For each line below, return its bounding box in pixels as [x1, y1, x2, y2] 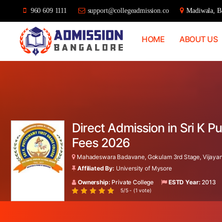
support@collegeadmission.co [87, 7, 169, 14]
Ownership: [78, 178, 111, 186]
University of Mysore [115, 164, 172, 172]
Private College [110, 178, 154, 186]
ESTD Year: [168, 178, 201, 186]
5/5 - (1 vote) [120, 187, 152, 194]
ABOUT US [179, 34, 218, 44]
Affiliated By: [77, 164, 114, 172]
